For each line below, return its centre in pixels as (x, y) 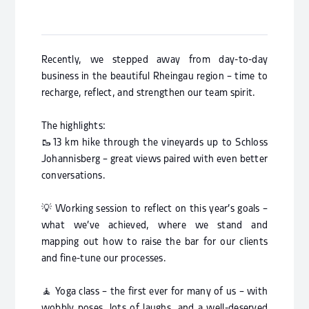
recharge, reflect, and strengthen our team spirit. (148, 93)
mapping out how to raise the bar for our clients (154, 242)
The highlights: (73, 126)
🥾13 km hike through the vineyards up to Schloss (154, 143)
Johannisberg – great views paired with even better (154, 159)
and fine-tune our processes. (104, 259)
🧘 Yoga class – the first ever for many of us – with (154, 292)
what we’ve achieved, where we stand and (154, 226)
